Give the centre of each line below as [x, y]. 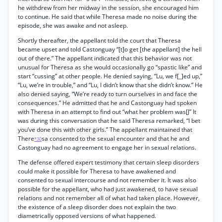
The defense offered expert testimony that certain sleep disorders [109, 162]
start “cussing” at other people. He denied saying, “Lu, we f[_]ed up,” [110, 76]
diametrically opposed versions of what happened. [87, 216]
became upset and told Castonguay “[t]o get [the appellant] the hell [110, 49]
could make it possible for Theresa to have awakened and [97, 171]
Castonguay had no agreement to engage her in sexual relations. [107, 147]
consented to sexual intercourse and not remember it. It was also [107, 180]
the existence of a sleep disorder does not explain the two [97, 207]
